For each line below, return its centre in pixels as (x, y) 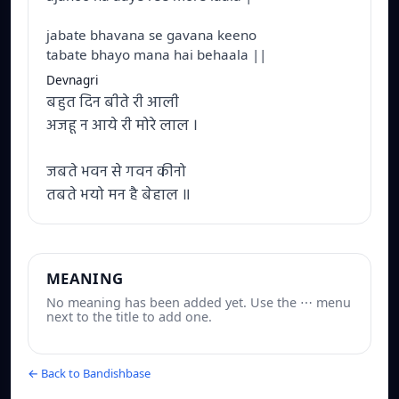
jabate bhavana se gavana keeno (151, 35)
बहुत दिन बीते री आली (113, 103)
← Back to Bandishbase (89, 373)
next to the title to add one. (129, 317)
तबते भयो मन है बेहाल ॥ (118, 196)
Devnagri (73, 80)
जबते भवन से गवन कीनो (116, 173)
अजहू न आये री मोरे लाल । (122, 126)
